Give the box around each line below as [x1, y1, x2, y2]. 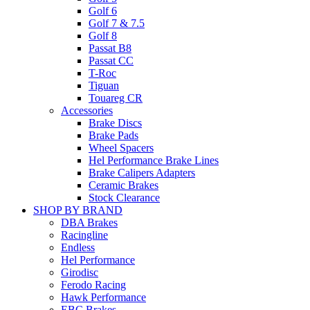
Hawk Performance [61, 291, 146, 304]
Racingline [61, 229, 108, 241]
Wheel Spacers [89, 142, 154, 154]
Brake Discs [89, 117, 142, 129]
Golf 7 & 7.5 [89, 17, 145, 30]
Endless [61, 241, 95, 254]
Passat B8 [89, 42, 131, 55]
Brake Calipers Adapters [89, 167, 195, 179]
